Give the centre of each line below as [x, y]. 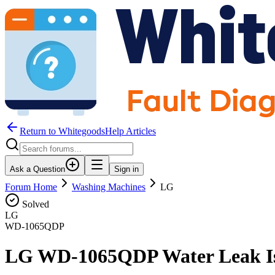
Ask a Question [37, 169]
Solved [34, 204]
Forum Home [31, 187]
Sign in [126, 169]
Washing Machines [109, 187]
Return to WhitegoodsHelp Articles [88, 131]
